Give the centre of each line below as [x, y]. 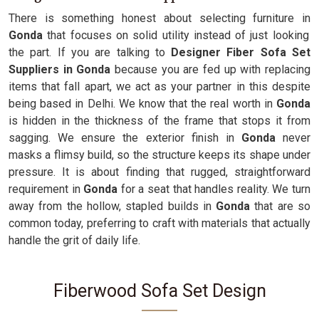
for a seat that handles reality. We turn [216, 189]
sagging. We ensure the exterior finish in [125, 138]
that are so [283, 206]
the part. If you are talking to [90, 52]
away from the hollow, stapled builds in [113, 206]
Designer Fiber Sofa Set [241, 52]
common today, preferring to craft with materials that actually [159, 223]
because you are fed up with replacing [211, 69]
